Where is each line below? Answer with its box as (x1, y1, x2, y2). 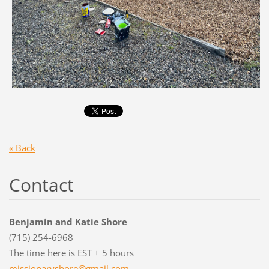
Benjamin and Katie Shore (8, 215, 127, 228)
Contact (8, 172, 74, 197)
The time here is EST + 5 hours (8, 246, 134, 259)
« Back (8, 141, 35, 154)
